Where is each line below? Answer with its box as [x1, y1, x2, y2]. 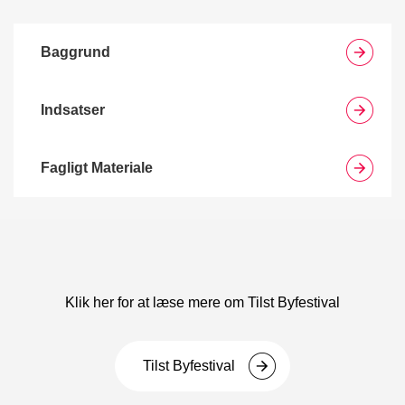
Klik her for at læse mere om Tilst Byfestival [65, 295, 340, 310]
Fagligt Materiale [41, 160, 153, 175]
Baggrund [41, 44, 110, 60]
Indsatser [41, 102, 105, 118]
